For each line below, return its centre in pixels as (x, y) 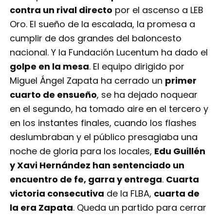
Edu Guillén (180, 151)
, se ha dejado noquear (147, 94)
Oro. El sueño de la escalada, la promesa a (102, 24)
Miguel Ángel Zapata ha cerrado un (87, 80)
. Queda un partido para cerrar (140, 207)
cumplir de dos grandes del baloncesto (96, 38)
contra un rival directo (61, 10)
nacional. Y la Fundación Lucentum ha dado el (109, 52)
